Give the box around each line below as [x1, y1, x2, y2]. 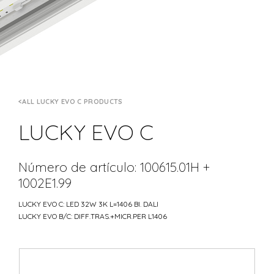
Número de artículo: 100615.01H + [18, 158, 210, 175]
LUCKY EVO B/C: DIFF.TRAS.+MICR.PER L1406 [18, 211, 167, 221]
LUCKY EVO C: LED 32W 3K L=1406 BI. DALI [18, 199, 158, 209]
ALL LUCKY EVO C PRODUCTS [22, 97, 123, 106]
